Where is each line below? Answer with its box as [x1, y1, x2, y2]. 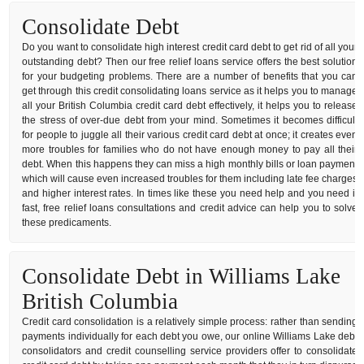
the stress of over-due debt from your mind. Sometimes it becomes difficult [22, 114, 358, 126]
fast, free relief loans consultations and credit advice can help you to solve [22, 201, 358, 214]
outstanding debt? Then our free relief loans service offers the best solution [22, 55, 358, 67]
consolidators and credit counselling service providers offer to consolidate [22, 344, 358, 357]
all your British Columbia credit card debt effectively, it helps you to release [22, 99, 358, 111]
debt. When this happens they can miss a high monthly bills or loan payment [22, 158, 358, 170]
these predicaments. [22, 216, 112, 228]
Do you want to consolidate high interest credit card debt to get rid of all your [22, 41, 358, 53]
